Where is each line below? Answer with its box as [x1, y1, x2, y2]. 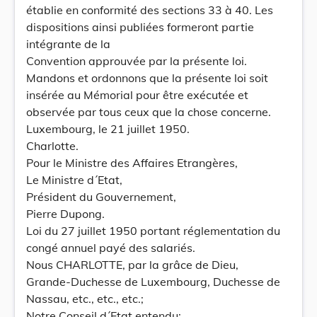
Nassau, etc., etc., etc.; [26, 292, 144, 306]
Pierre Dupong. [26, 207, 105, 221]
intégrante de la [26, 37, 110, 51]
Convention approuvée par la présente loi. [26, 54, 247, 68]
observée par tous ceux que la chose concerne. [26, 105, 271, 119]
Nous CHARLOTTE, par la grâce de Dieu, [26, 258, 238, 272]
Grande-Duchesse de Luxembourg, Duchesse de [26, 275, 280, 289]
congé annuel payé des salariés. [26, 241, 195, 255]
